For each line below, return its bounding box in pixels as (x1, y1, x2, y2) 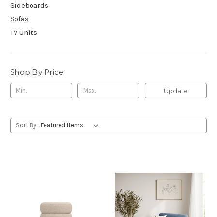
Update (163, 86, 188, 94)
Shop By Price (10, 67, 64, 77)
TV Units (10, 28, 37, 37)
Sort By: (15, 121, 38, 129)
